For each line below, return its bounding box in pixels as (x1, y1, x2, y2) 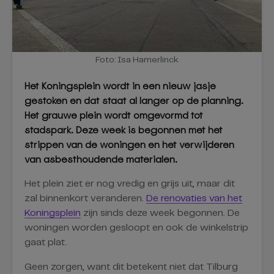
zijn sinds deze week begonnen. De (81, 208, 240, 218)
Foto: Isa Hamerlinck (95, 55, 179, 64)
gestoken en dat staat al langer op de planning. (24, 94, 243, 107)
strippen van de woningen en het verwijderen (24, 138, 234, 151)
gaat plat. (24, 237, 67, 247)
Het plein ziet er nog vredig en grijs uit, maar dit (24, 179, 235, 188)
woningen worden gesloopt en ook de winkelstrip (24, 223, 248, 232)
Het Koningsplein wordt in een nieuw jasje (24, 79, 216, 92)
